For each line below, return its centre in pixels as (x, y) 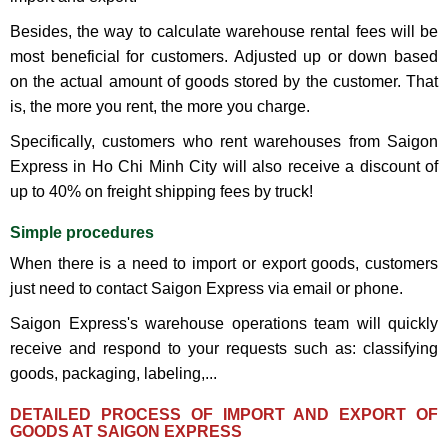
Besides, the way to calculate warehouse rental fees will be (224, 32)
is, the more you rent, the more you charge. (160, 107)
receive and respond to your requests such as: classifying (224, 349)
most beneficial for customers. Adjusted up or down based (224, 57)
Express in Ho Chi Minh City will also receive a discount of (224, 167)
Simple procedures (82, 233)
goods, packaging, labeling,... (113, 374)
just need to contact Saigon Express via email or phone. (206, 289)
